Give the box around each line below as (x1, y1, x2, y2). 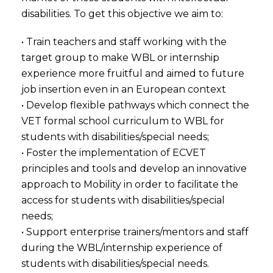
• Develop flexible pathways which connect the (21, 99, 249, 111)
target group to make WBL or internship (21, 52, 219, 63)
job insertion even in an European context (21, 83, 226, 95)
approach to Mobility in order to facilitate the (21, 179, 238, 190)
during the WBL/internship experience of (21, 242, 222, 253)
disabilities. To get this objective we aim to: (21, 8, 223, 19)
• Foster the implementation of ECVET (21, 147, 206, 158)
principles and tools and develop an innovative (21, 163, 247, 174)
